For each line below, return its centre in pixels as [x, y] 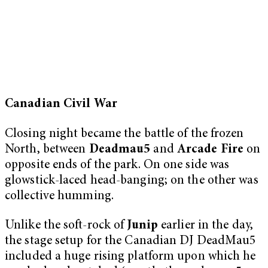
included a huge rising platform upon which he [130, 257]
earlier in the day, [205, 226]
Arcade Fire [210, 150]
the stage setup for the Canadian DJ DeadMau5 [130, 242]
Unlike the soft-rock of [66, 226]
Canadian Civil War [61, 105]
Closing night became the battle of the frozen [124, 134]
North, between [47, 150]
